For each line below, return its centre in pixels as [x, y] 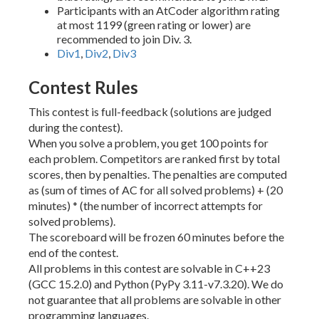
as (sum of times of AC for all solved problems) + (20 [156, 190]
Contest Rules [83, 88]
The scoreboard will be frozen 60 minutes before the [156, 237]
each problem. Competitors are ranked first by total [154, 159]
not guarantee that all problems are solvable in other [155, 300]
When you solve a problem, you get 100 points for [148, 143]
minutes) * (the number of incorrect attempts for [146, 206]
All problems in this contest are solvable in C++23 [149, 268]
